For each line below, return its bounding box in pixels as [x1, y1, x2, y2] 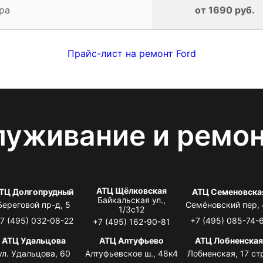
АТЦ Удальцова [2, 235, 66, 245]
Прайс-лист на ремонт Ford [67, 47, 196, 59]
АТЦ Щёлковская [96, 185, 167, 195]
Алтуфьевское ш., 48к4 [85, 248, 178, 258]
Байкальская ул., [97, 194, 166, 205]
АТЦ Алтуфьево [99, 235, 164, 245]
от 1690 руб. [194, 4, 255, 16]
